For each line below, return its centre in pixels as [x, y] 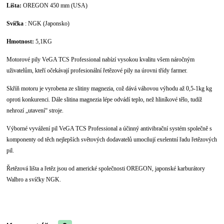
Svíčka [15, 23]
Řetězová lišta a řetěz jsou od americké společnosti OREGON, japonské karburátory [106, 168]
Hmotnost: [21, 41]
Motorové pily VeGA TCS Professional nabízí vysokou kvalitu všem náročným [101, 59]
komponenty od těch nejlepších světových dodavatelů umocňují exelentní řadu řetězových [112, 139]
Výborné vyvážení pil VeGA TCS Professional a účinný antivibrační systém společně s [109, 128]
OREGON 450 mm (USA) [55, 5]
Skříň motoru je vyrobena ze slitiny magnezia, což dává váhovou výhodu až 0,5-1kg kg [109, 88]
